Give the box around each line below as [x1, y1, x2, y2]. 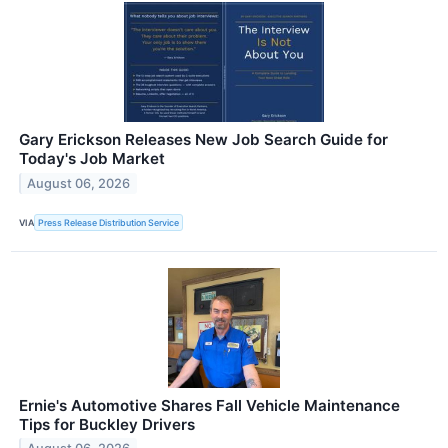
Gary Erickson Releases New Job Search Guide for [19, 130, 388, 150]
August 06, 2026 [27, 176, 131, 192]
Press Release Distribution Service [38, 216, 180, 228]
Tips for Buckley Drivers [19, 414, 195, 434]
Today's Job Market [19, 149, 165, 169]
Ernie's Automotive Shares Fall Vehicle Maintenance [19, 395, 400, 415]
